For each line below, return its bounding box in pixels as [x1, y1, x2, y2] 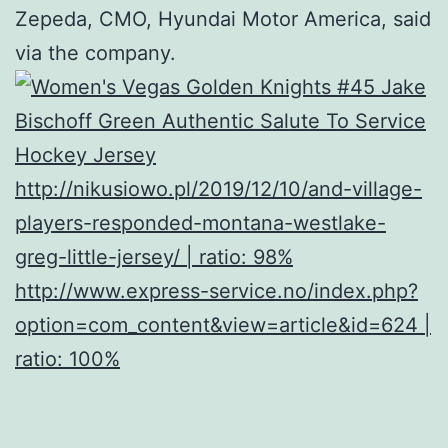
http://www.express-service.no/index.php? [15, 278, 418, 303]
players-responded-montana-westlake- [15, 210, 386, 235]
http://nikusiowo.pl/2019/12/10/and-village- [15, 176, 422, 201]
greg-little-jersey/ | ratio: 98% [15, 244, 293, 269]
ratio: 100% [15, 346, 120, 371]
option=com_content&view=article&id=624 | [15, 312, 431, 337]
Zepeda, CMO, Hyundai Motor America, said [15, 6, 431, 31]
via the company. [15, 40, 176, 65]
